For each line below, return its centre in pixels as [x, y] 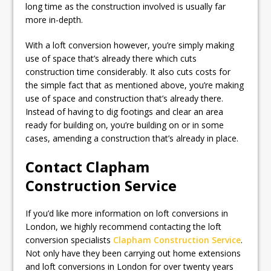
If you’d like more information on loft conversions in [127, 213]
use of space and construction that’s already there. [125, 98]
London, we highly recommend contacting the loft [124, 227]
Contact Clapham [88, 167]
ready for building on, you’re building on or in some [125, 125]
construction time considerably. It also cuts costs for [128, 72]
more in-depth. [56, 20]
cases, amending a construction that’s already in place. [132, 138]
